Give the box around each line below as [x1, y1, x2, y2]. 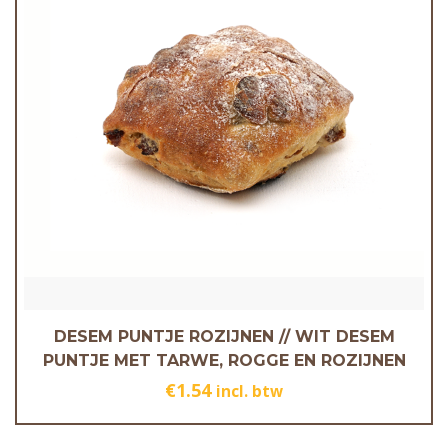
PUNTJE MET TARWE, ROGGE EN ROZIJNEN [42, 350, 406, 370]
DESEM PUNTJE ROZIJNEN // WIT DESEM [53, 326, 395, 346]
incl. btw [216, 380, 283, 401]
